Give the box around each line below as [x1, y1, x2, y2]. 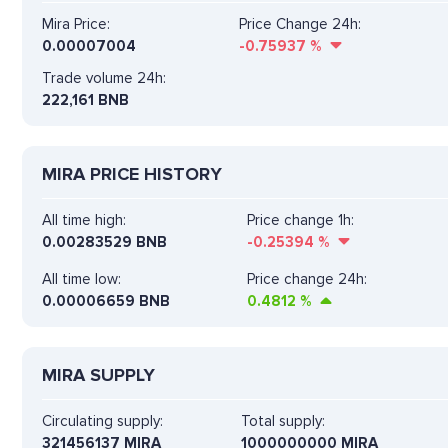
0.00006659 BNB [42, 291, 170, 310]
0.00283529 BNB [42, 232, 167, 251]
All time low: [42, 269, 121, 288]
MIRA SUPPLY [42, 363, 155, 386]
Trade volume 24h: [42, 68, 166, 87]
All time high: [42, 210, 126, 229]
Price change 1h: [247, 210, 354, 229]
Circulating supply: [42, 411, 163, 430]
